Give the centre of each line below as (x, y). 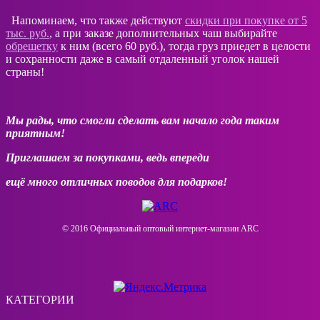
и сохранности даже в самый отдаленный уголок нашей (142, 59)
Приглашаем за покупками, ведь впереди (109, 157)
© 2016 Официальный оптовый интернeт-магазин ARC (160, 228)
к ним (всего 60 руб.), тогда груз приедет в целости (184, 46)
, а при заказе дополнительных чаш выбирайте (163, 33)
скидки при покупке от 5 (246, 20)
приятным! (35, 133)
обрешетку (32, 46)
